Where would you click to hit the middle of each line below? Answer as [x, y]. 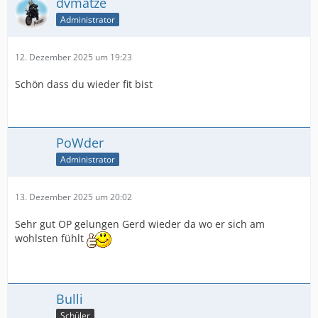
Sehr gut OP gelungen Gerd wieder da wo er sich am [140, 224]
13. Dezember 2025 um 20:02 [73, 197]
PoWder [80, 143]
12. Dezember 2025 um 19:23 [73, 57]
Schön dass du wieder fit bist [84, 84]
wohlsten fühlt [51, 238]
